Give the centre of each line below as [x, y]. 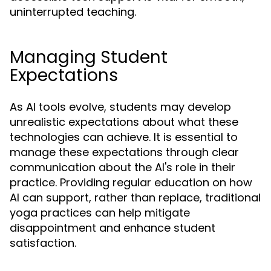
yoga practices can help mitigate [100, 213]
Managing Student [89, 57]
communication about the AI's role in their [122, 168]
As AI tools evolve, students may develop [120, 107]
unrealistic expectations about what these [124, 122]
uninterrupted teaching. [73, 12]
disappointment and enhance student [113, 228]
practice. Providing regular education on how [131, 183]
